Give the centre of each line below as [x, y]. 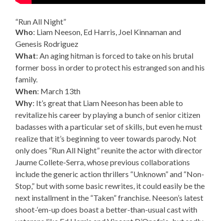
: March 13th [59, 91]
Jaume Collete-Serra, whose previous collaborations [103, 162]
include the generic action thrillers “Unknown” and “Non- [110, 174]
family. [27, 79]
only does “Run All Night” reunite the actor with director [109, 150]
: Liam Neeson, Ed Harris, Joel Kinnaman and [107, 32]
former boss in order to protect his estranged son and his [110, 68]
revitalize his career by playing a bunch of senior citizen [108, 115]
